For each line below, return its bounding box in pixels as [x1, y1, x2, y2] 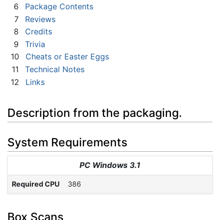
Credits [25, 27, 52, 37]
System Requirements [7, 135, 127, 149]
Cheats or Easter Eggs [26, 52, 109, 62]
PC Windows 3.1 [80, 160, 140, 170]
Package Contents [25, 1, 93, 12]
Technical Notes [25, 64, 84, 74]
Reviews [25, 14, 55, 24]
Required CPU [12, 179, 60, 188]
